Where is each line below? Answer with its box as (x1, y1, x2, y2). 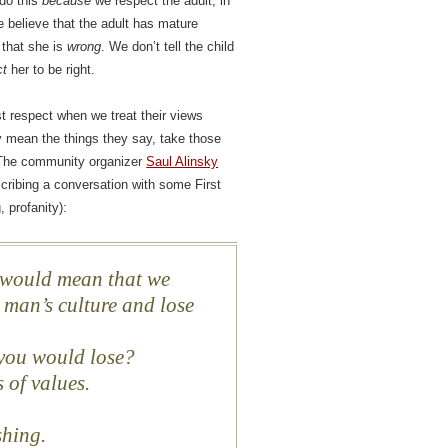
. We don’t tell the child (101, 39, 235, 55)
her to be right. (7, 62, 96, 78)
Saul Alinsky (146, 154, 219, 170)
